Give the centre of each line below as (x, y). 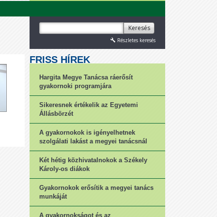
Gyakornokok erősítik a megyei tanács (96, 188)
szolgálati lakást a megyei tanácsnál (93, 141)
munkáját (53, 196)
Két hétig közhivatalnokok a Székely (93, 160)
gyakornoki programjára (75, 86)
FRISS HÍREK (60, 60)
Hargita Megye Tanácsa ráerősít (86, 77)
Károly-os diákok (64, 169)
